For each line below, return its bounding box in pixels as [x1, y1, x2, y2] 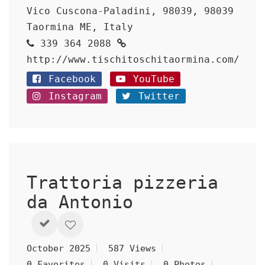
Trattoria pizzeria [27, 172, 218, 193]
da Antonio [27, 192, 154, 212]
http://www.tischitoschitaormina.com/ [27, 54, 240, 65]
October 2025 [27, 243, 91, 254]
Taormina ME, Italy [27, 21, 133, 33]
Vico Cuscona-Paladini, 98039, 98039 [27, 5, 234, 17]
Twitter [132, 91, 180, 102]
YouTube [127, 73, 174, 85]
